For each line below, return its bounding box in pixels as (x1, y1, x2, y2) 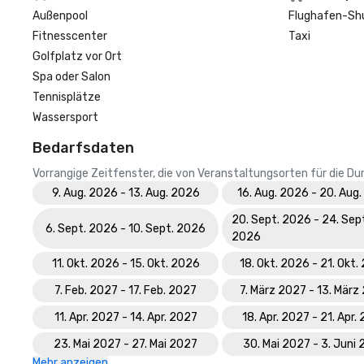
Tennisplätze (32, 90, 101, 104)
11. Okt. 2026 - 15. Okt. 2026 (51, 257, 200, 271)
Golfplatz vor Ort (32, 50, 122, 63)
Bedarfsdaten (32, 139, 134, 157)
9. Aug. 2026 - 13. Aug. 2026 (51, 186, 200, 200)
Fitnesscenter (32, 29, 107, 43)
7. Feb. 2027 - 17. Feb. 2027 (54, 284, 197, 297)
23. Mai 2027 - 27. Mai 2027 (54, 337, 197, 351)
